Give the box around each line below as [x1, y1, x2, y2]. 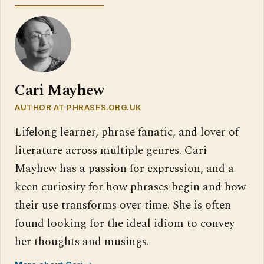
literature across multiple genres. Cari [15, 142, 207, 160]
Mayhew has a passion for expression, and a [15, 160, 234, 178]
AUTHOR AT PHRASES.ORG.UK [15, 103, 141, 113]
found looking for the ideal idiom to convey [15, 215, 235, 233]
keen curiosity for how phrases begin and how [15, 179, 246, 196]
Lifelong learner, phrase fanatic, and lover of [15, 124, 239, 141]
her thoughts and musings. [15, 233, 149, 251]
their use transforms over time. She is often [15, 197, 231, 214]
